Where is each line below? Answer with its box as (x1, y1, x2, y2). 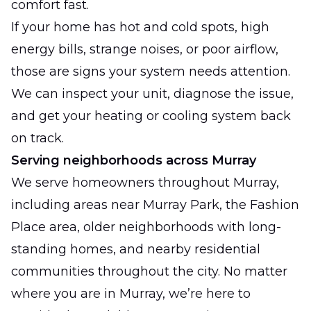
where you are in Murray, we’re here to (11, 285, 251, 301)
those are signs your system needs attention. (11, 63, 290, 79)
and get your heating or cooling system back (11, 108, 291, 124)
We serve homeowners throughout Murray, (11, 174, 279, 190)
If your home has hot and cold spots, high (11, 19, 269, 35)
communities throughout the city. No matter (11, 263, 287, 279)
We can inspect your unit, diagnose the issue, (11, 85, 294, 101)
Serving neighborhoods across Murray (11, 152, 256, 168)
